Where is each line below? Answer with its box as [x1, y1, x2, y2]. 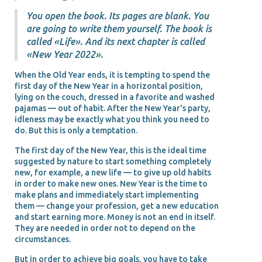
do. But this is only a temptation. [15, 125, 137, 135]
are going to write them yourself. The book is [26, 23, 212, 34]
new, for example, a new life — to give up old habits [15, 167, 211, 177]
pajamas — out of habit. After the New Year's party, [15, 103, 211, 113]
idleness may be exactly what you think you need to [15, 114, 209, 124]
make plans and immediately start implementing [15, 189, 199, 199]
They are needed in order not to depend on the [15, 223, 195, 233]
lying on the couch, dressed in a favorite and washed [15, 92, 215, 102]
